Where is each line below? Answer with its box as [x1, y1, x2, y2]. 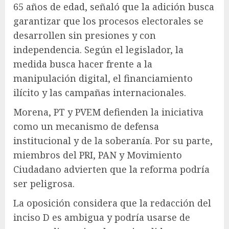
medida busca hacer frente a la [13, 58, 152, 71]
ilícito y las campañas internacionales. [13, 86, 186, 99]
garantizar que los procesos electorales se [13, 15, 203, 28]
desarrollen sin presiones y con [13, 29, 156, 42]
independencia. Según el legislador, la [13, 43, 184, 56]
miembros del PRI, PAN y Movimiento [13, 149, 182, 162]
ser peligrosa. [13, 177, 75, 190]
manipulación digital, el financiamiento [13, 72, 193, 85]
